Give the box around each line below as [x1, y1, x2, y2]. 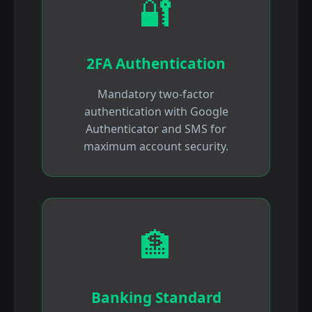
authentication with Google [84, 104, 228, 120]
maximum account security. [84, 139, 228, 155]
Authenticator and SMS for [86, 121, 226, 137]
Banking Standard [91, 288, 221, 308]
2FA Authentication [86, 54, 226, 74]
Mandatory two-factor [97, 86, 214, 102]
